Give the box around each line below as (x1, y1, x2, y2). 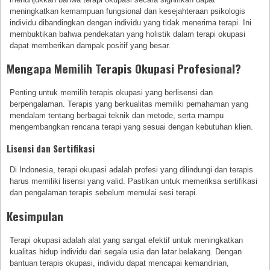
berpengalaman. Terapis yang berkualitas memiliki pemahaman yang (10, 99, 249, 109)
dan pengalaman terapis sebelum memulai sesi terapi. (10, 188, 198, 198)
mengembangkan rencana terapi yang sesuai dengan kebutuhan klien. (10, 122, 254, 132)
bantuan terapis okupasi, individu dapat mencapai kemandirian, (10, 259, 230, 268)
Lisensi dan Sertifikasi (7, 142, 95, 155)
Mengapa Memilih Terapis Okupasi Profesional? (7, 60, 241, 78)
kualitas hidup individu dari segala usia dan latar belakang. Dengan (10, 247, 242, 257)
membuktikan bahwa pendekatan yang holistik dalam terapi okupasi (10, 29, 246, 39)
